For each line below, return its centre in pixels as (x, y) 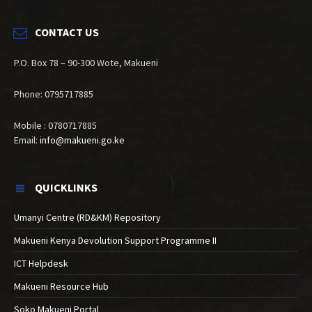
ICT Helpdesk (41, 264)
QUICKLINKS (66, 188)
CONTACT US (67, 32)
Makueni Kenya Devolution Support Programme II (115, 241)
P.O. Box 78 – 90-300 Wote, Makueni (86, 63)
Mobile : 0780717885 (55, 126)
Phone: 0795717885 (54, 94)
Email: (27, 140)
